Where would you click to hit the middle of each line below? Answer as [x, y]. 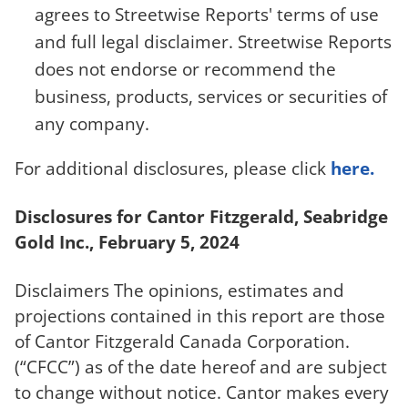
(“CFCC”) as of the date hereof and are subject [201, 367]
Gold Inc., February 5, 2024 [127, 242]
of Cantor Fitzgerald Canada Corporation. [182, 342]
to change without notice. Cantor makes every [202, 393]
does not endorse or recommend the [186, 69]
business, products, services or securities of [211, 97]
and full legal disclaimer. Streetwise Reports [214, 42]
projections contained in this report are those [200, 316]
